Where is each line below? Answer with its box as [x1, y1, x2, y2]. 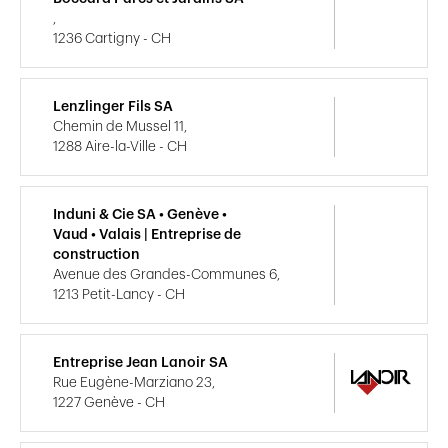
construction [53, 247, 140, 262]
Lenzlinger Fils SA [53, 99, 173, 114]
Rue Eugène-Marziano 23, [53, 375, 215, 390]
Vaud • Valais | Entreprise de [53, 227, 241, 242]
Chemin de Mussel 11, [53, 119, 187, 134]
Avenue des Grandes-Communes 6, [53, 267, 280, 282]
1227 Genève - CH [53, 395, 165, 410]
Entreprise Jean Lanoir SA [53, 355, 228, 370]
